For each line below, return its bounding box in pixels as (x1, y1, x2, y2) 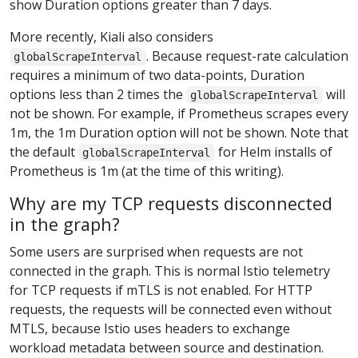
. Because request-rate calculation (145, 47, 348, 66)
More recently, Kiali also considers (10, 28, 213, 46)
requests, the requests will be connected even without (10, 300, 332, 319)
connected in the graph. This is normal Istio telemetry (10, 262, 330, 280)
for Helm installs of (214, 143, 332, 161)
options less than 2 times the (10, 86, 186, 104)
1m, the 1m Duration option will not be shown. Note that (10, 124, 348, 142)
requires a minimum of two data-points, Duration (10, 66, 304, 85)
